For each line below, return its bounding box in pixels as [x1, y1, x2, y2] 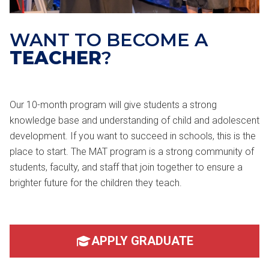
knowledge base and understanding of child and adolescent [10, 115, 259, 126]
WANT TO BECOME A [10, 29, 208, 51]
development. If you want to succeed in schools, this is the [10, 130, 256, 142]
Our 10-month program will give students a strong [10, 99, 217, 110]
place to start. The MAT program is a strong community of [10, 146, 254, 157]
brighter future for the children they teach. [10, 177, 182, 189]
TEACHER [10, 47, 101, 69]
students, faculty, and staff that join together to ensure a [10, 162, 243, 173]
